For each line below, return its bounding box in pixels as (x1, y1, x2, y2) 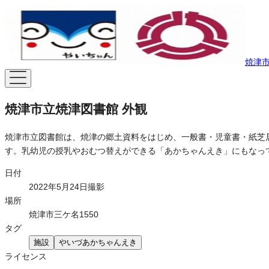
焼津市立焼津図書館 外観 (5, 102, 147, 116)
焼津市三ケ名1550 (29, 209, 98, 219)
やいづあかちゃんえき (59, 237, 137, 247)
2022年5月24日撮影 (29, 181, 104, 192)
